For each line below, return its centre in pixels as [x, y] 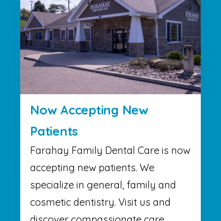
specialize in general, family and [103, 185]
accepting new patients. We [92, 168]
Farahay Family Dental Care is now [110, 150]
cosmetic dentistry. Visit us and [100, 202]
